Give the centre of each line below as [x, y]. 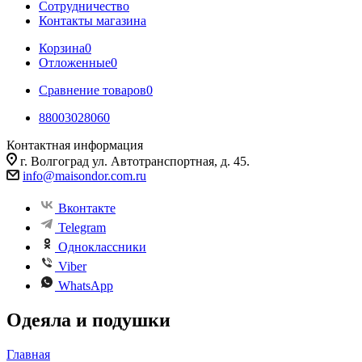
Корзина [62, 48]
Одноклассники [102, 247]
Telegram [82, 227]
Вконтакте [87, 208]
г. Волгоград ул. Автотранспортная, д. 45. [135, 161]
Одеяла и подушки [88, 320]
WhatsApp [86, 286]
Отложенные [75, 63]
